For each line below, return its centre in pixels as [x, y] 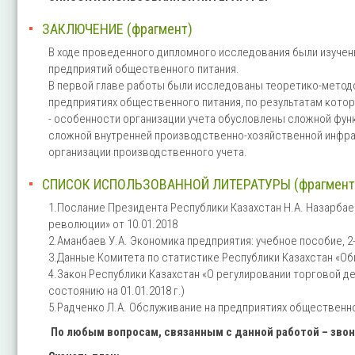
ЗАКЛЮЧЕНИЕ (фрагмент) [117, 29]
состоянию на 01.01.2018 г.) [116, 290]
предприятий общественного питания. [144, 69]
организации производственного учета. [148, 152]
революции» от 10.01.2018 [113, 224]
